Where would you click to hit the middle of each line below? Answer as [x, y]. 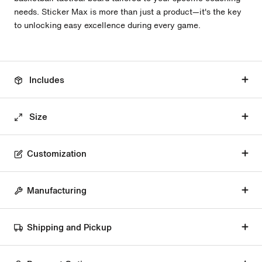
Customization [57, 154]
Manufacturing [57, 190]
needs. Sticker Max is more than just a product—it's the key [128, 12]
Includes [47, 80]
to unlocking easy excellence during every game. [107, 25]
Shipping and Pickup [69, 227]
